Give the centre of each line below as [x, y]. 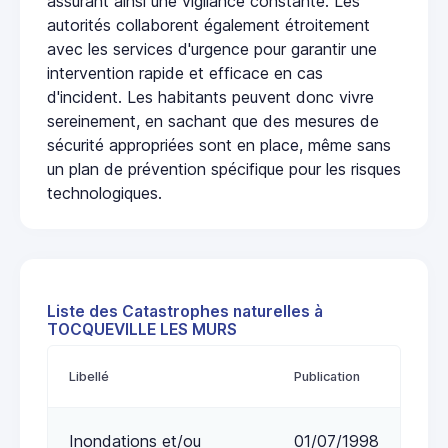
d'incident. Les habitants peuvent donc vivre [210, 96]
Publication [327, 376]
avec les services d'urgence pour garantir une [212, 48]
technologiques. [104, 192]
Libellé [89, 376]
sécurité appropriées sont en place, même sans [219, 144]
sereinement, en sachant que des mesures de [213, 120]
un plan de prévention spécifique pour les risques [224, 168]
